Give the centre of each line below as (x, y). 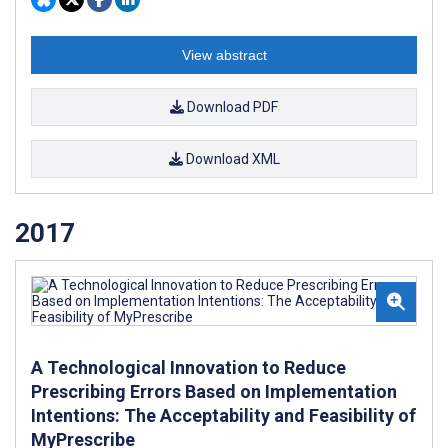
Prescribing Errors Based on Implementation (214, 391)
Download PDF (231, 107)
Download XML (231, 159)
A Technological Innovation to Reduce (188, 367)
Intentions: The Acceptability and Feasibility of (223, 415)
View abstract (224, 55)
